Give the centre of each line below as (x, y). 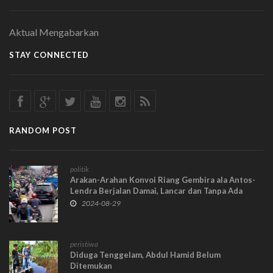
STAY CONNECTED (49, 55)
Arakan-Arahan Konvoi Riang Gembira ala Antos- (163, 179)
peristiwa (84, 244)
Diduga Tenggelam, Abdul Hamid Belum (145, 254)
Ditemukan (91, 265)
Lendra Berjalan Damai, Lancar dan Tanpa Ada (156, 190)
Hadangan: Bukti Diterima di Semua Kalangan (156, 201)
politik (80, 169)
